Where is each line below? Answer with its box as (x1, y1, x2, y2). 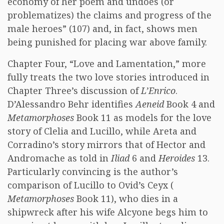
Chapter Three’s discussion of (7, 84, 141, 96)
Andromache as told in (7, 152, 111, 164)
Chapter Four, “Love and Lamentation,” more (7, 57, 206, 69)
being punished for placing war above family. (7, 36, 207, 48)
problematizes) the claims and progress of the (7, 9, 211, 21)
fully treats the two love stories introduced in (7, 71, 209, 83)
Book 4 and (164, 98, 215, 110)
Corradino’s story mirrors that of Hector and (7, 138, 205, 150)
